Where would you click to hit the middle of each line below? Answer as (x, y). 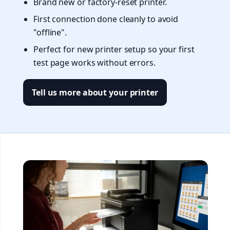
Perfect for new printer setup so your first (114, 50)
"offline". (50, 32)
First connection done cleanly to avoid (106, 19)
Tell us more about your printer (95, 93)
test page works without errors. (94, 63)
